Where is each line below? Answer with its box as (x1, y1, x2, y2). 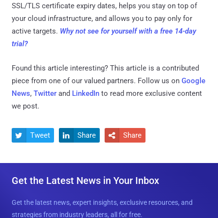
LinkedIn (72, 89, 99, 98)
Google (182, 76, 205, 85)
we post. (12, 101, 39, 110)
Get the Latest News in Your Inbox (12, 174, 159, 186)
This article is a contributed (110, 63, 199, 73)
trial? (12, 39, 28, 48)
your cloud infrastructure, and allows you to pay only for (12, 14, 192, 23)
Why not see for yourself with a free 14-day (60, 26, 196, 36)
